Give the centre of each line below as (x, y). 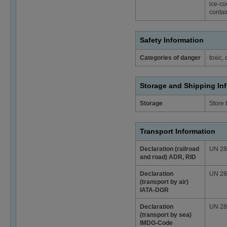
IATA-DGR (154, 190)
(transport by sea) (166, 215)
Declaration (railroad (169, 149)
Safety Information (172, 40)
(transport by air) (164, 182)
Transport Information (178, 131)
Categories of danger (170, 58)
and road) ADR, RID (168, 157)
